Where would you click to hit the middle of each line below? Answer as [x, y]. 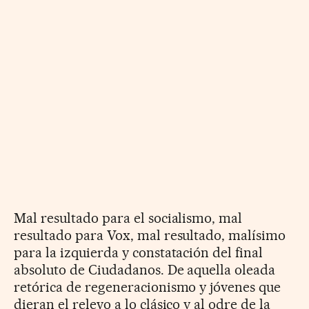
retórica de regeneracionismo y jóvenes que [148, 287]
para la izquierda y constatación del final [139, 252]
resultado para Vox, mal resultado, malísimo [150, 235]
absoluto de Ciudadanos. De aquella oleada [145, 269]
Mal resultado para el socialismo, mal [128, 218]
